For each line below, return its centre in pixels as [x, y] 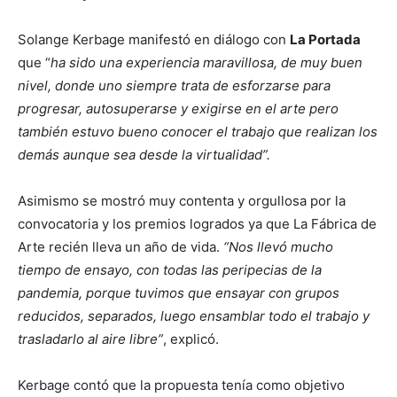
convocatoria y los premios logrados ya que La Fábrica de [197, 224]
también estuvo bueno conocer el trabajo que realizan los [198, 132]
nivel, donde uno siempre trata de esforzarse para [174, 86]
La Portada [325, 39]
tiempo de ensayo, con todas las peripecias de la [170, 270]
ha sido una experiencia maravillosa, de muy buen [206, 62]
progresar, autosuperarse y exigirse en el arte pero [178, 109]
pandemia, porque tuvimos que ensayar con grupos [179, 293]
